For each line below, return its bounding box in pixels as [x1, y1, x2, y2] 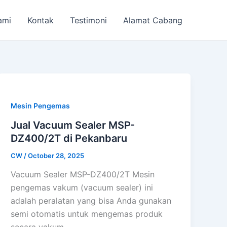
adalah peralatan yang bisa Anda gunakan [11, 196, 172, 206]
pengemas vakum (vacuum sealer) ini [11, 182, 154, 193]
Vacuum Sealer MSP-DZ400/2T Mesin [11, 169, 155, 180]
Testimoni [70, 15, 107, 25]
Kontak [27, 15, 54, 25]
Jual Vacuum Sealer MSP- [11, 119, 135, 131]
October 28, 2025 [28, 151, 85, 160]
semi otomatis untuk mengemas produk [11, 209, 163, 219]
